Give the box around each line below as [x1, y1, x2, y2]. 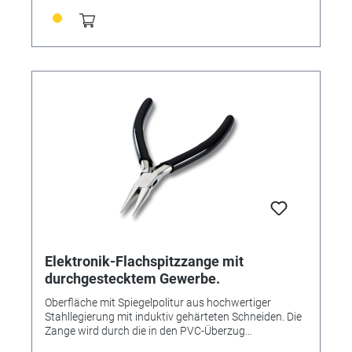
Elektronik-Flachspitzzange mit [45, 252, 244, 269]
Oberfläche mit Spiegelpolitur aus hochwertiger [45, 295, 271, 309]
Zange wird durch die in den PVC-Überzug [45, 324, 245, 337]
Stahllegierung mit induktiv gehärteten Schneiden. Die [45, 310, 302, 323]
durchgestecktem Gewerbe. [45, 269, 220, 287]
